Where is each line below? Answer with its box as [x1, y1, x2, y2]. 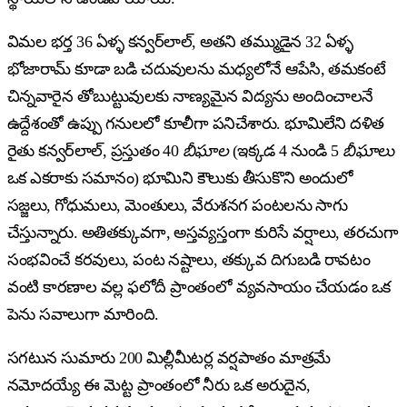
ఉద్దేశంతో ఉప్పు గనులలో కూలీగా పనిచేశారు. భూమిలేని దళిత [7, 114, 384, 133]
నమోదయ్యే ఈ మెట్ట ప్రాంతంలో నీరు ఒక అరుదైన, [7, 375, 311, 394]
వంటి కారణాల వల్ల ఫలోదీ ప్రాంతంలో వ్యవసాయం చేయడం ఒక [7, 277, 391, 296]
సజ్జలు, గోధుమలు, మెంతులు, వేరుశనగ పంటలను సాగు [7, 195, 348, 214]
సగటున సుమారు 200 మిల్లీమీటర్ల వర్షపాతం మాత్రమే [7, 348, 331, 367]
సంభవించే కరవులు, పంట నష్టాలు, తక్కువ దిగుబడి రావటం [7, 250, 371, 269]
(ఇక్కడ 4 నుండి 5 [228, 141, 343, 160]
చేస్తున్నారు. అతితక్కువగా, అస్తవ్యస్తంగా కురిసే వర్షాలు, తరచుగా [7, 223, 399, 242]
